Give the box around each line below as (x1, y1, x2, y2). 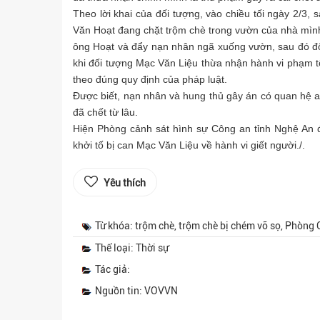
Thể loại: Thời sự (95, 242, 169, 254)
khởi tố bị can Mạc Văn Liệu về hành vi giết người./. (73, 139, 305, 151)
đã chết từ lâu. (73, 106, 138, 118)
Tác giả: (95, 264, 130, 275)
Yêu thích (104, 177, 146, 189)
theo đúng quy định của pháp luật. (73, 74, 227, 85)
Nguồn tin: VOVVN (95, 285, 178, 296)
